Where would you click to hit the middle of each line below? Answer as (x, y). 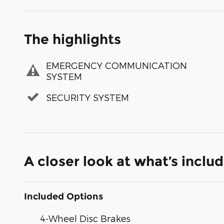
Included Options (63, 197)
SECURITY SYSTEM (87, 97)
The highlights (72, 39)
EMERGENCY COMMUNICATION (116, 65)
